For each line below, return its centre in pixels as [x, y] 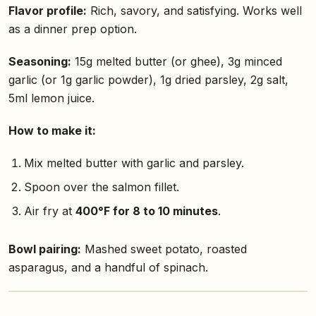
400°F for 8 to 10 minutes [146, 211]
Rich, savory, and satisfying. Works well [194, 11]
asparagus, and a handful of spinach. [108, 268]
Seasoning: [40, 62]
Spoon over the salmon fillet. [101, 187]
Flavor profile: [48, 11]
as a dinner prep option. [73, 29]
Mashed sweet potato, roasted [164, 249]
